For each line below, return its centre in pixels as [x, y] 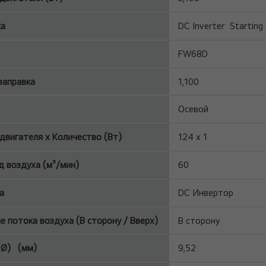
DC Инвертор [206, 193]
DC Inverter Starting [221, 26]
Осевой [194, 109]
